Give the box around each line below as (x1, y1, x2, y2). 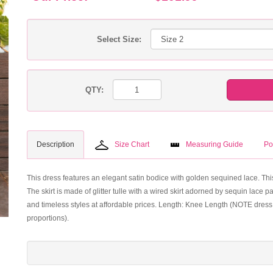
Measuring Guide (186, 140, 243, 149)
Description (37, 140, 74, 149)
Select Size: (97, 35, 141, 44)
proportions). (27, 214, 69, 222)
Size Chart (115, 140, 149, 149)
